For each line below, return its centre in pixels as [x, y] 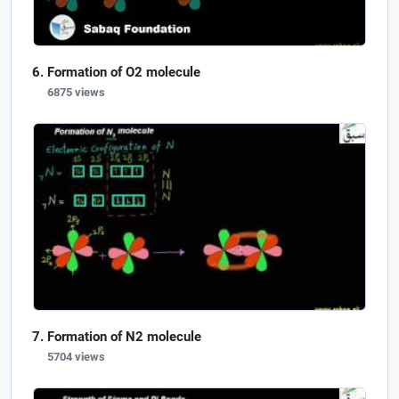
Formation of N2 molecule [124, 337]
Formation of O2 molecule [124, 72]
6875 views [76, 92]
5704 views [76, 357]
